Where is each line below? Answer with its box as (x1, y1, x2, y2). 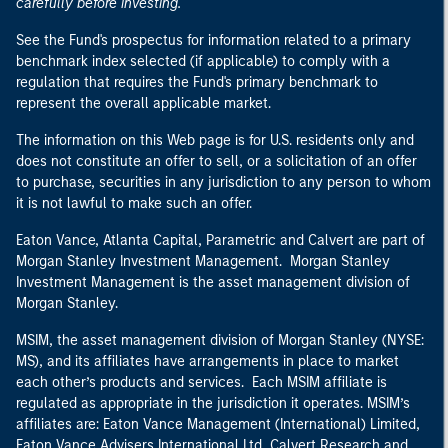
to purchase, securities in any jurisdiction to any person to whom (16, 174, 431, 191)
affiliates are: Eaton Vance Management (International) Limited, (16, 416, 420, 433)
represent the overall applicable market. (16, 95, 271, 112)
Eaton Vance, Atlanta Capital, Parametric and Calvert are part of (16, 232, 425, 249)
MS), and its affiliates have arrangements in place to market (16, 353, 399, 370)
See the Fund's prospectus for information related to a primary (16, 32, 411, 49)
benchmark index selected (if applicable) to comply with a (16, 53, 390, 70)
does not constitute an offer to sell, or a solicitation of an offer (16, 153, 417, 170)
